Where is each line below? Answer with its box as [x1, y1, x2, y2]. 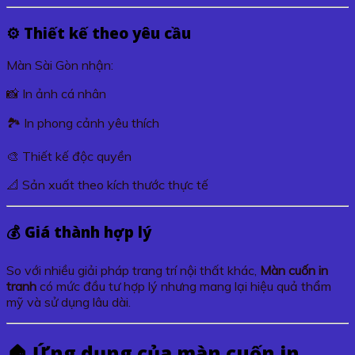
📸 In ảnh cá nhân [6, 86, 106, 102]
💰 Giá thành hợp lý [6, 222, 151, 242]
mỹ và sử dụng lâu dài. [6, 293, 131, 310]
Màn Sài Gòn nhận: [6, 57, 113, 74]
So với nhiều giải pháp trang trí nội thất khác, [6, 261, 260, 278]
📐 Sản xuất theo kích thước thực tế [6, 177, 208, 193]
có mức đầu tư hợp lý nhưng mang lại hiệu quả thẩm [36, 277, 331, 294]
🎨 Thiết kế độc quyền [6, 148, 132, 165]
